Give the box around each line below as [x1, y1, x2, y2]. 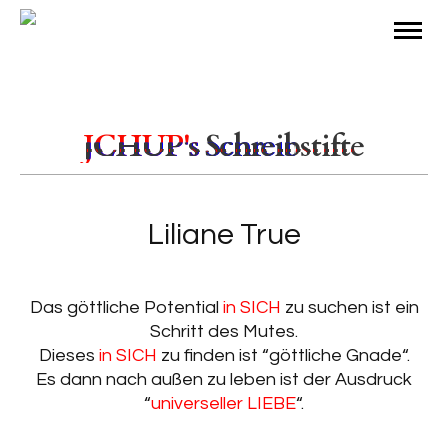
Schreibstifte [198, 126, 365, 167]
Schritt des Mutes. [150, 322, 298, 341]
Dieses [38, 346, 99, 365]
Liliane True [147, 219, 301, 250]
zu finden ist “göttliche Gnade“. [156, 346, 410, 365]
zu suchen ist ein [280, 298, 419, 317]
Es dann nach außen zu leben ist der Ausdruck [36, 370, 412, 389]
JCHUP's [83, 126, 199, 167]
